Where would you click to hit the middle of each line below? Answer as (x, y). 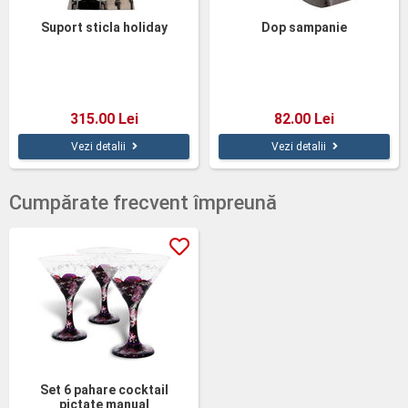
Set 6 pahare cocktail (104, 390)
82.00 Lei (304, 119)
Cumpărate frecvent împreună (143, 203)
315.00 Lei (104, 119)
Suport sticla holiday (104, 27)
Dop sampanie (304, 27)
